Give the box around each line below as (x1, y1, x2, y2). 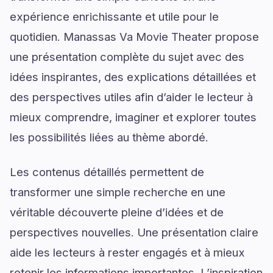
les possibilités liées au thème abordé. (10, 130, 208, 144)
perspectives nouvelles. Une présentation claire (10, 225, 258, 239)
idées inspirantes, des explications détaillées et (10, 70, 256, 83)
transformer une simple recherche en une (10, 185, 225, 199)
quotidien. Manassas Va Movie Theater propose (10, 30, 259, 43)
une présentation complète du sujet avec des (10, 50, 244, 63)
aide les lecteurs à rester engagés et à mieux (10, 246, 245, 259)
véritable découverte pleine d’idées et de (10, 205, 224, 219)
